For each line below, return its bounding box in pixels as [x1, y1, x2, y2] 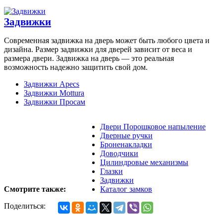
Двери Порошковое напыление [100, 122, 206, 131]
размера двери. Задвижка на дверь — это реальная [4, 54, 174, 63]
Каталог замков [100, 185, 152, 194]
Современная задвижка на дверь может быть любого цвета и [4, 36, 210, 45]
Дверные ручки [100, 131, 153, 140]
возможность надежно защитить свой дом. [4, 63, 148, 72]
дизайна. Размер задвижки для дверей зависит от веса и [4, 45, 192, 54]
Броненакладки [100, 140, 152, 149]
